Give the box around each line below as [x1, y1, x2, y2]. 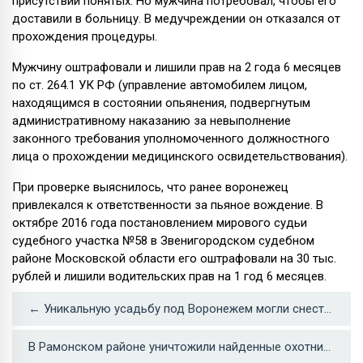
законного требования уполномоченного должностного [12, 130, 330, 146]
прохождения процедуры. [12, 28, 157, 44]
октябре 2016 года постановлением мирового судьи [12, 215, 307, 230]
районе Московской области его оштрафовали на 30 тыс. [12, 250, 336, 266]
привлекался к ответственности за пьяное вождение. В [12, 197, 323, 212]
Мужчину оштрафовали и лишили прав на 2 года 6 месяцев [12, 59, 341, 75]
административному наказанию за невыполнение [12, 113, 291, 128]
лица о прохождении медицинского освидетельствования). [12, 148, 348, 164]
